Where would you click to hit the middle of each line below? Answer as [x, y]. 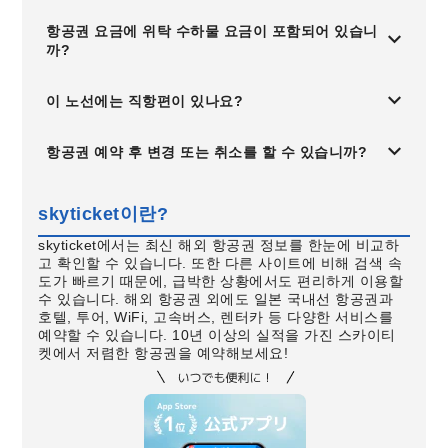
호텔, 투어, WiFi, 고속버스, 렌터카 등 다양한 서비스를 [216, 317]
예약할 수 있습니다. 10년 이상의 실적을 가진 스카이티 [217, 335]
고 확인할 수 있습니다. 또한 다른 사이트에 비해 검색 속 [220, 263]
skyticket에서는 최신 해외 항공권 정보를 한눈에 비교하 [219, 245]
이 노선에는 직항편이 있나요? [145, 101]
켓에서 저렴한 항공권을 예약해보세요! [163, 353]
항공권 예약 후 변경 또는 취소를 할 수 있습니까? [207, 152]
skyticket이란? [103, 214]
